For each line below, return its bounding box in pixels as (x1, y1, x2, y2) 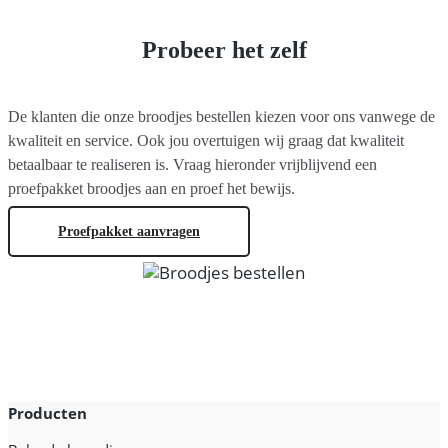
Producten (8, 402, 87, 423)
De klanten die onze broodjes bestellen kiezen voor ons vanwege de (8, 107, 435, 125)
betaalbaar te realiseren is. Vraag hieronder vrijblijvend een (8, 155, 377, 173)
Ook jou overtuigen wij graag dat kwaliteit (137, 131, 404, 149)
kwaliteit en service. (8, 131, 137, 149)
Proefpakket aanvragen (58, 223, 200, 239)
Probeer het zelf (141, 36, 307, 63)
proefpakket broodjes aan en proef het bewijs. (8, 179, 295, 197)
